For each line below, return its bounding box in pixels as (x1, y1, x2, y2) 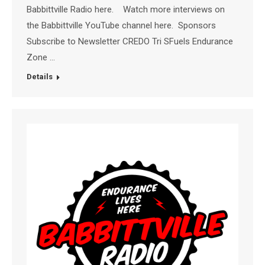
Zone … (27, 52, 55, 63)
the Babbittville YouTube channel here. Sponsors (27, 20, 216, 31)
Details (27, 72, 53, 82)
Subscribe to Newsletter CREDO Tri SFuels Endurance (27, 36, 235, 47)
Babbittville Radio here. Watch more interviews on (27, 4, 225, 15)
